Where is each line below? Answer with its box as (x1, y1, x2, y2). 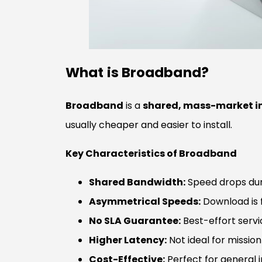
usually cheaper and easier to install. (65, 118, 232, 132)
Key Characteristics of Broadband (65, 146, 237, 160)
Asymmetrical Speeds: (89, 194, 201, 208)
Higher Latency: (89, 233, 167, 247)
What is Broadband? (65, 63, 209, 82)
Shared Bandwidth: (89, 175, 185, 189)
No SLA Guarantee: (89, 213, 181, 227)
